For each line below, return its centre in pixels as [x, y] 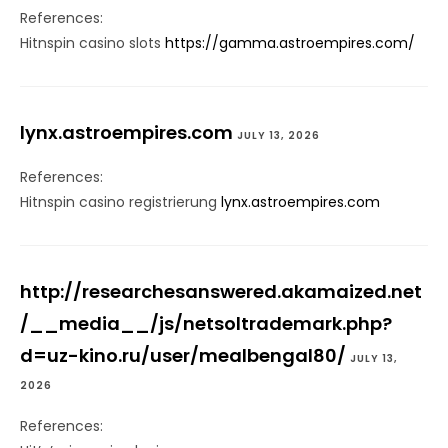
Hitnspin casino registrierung [120, 202]
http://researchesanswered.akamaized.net [221, 292]
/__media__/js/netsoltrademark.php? [206, 324]
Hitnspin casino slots [92, 43]
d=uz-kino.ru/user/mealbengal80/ [183, 356]
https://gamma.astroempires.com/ [290, 43]
